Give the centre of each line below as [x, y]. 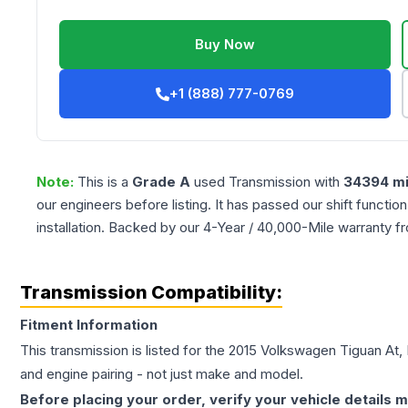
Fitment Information [89, 325]
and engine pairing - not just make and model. [162, 374]
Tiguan [361, 351]
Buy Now [225, 45]
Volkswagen [298, 351]
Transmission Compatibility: [151, 293]
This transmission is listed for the [124, 351]
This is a [105, 182]
